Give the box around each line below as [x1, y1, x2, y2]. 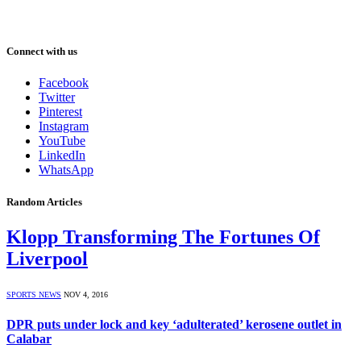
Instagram [39, 119, 89, 134]
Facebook [39, 76, 89, 90]
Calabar [6, 331, 52, 346]
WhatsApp [39, 163, 93, 177]
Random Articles [6, 195, 82, 208]
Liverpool [6, 247, 88, 269]
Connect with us [6, 45, 77, 58]
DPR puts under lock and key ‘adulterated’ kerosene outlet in [6, 317, 342, 331]
